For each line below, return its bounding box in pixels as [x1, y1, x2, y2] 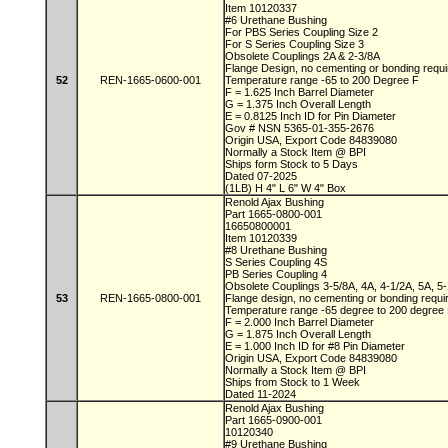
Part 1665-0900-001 [225, 414, 325, 426]
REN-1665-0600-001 [100, 74, 201, 86]
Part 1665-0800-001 [225, 208, 325, 220]
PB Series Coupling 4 [225, 268, 330, 280]
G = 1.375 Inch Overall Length [225, 98, 374, 110]
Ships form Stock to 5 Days [225, 158, 361, 170]
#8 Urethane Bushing [225, 244, 330, 256]
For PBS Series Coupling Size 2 [225, 26, 384, 38]
